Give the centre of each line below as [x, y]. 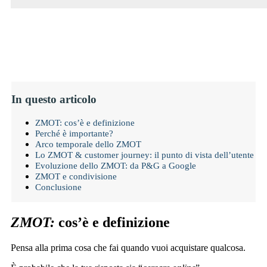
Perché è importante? [74, 133]
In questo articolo [54, 99]
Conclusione [58, 187]
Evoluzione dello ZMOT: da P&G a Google [116, 165]
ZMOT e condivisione [76, 176]
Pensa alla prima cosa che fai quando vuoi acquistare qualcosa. [128, 247]
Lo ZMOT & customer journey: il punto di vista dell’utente [145, 154]
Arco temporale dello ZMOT [88, 144]
